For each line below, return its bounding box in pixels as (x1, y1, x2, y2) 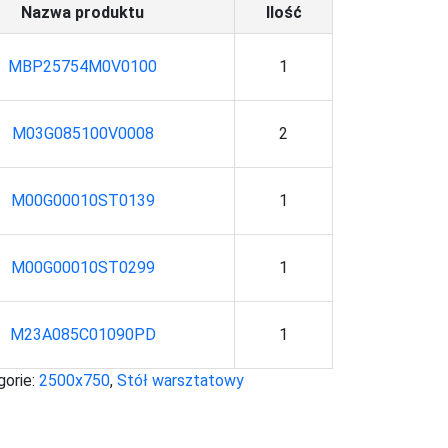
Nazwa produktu (21, 3, 145, 23)
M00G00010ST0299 (10, 258, 155, 278)
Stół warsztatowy (117, 371, 245, 391)
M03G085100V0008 (11, 124, 154, 144)
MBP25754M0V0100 (8, 57, 158, 77)
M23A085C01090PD (9, 325, 156, 345)
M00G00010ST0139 (10, 191, 155, 211)
